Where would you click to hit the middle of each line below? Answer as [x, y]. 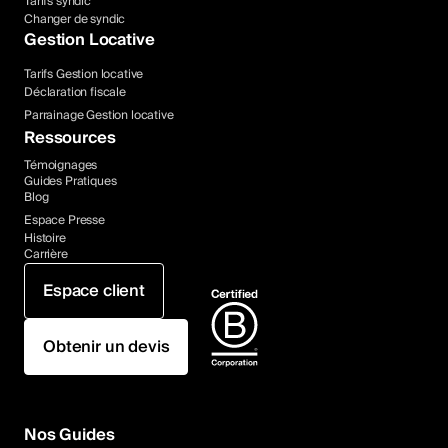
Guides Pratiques [70, 182]
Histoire [45, 239]
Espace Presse [64, 221]
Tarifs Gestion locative [84, 75]
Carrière [46, 255]
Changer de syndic [75, 20]
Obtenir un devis [106, 347]
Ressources [70, 138]
